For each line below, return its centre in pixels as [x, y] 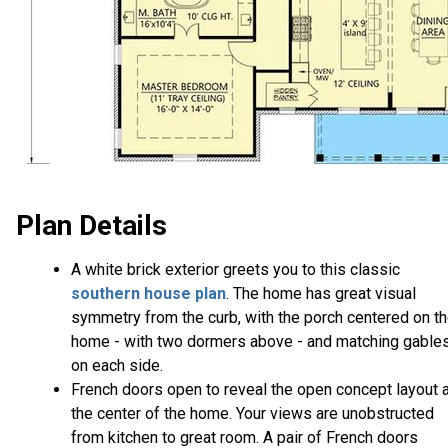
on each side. [117, 366]
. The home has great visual [321, 294]
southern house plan [148, 294]
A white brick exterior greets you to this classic [235, 270]
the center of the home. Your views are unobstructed [252, 414]
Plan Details [91, 226]
